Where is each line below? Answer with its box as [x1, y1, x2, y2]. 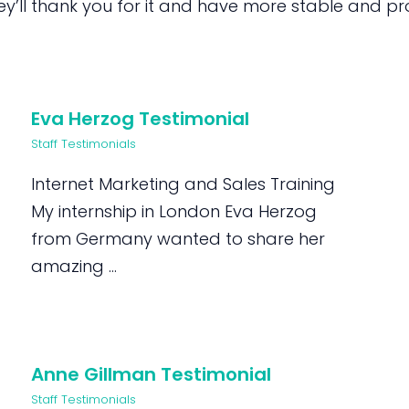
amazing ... [31, 255, 118, 278]
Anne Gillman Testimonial [31, 362, 272, 387]
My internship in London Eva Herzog [31, 200, 318, 223]
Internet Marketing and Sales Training [31, 173, 336, 195]
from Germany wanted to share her [31, 227, 326, 250]
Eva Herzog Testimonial [31, 106, 250, 131]
